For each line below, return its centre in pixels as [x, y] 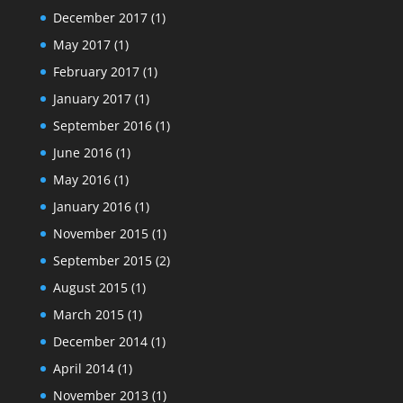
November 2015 [100, 233]
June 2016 [82, 152]
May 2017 [81, 44]
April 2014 [83, 368]
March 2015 [88, 314]
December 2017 [100, 17]
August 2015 [90, 287]
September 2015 [102, 260]
